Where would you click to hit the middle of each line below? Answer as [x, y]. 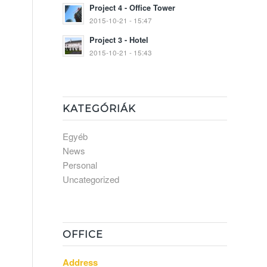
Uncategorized [91, 179]
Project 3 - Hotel [119, 40]
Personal [80, 165]
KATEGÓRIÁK [100, 108]
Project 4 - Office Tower [133, 8]
